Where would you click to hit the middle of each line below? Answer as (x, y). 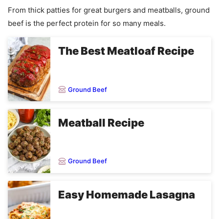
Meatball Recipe (101, 123)
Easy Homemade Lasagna (127, 194)
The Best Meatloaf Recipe (126, 51)
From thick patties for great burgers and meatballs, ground (109, 10)
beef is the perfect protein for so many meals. (87, 23)
